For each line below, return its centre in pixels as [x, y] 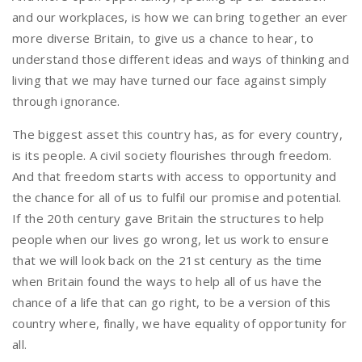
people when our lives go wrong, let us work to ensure [170, 239]
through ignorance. [66, 101]
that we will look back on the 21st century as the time [167, 260]
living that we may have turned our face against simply [170, 80]
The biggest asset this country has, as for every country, [178, 134]
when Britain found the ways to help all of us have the [167, 281]
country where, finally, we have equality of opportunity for [180, 323]
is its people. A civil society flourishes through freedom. [172, 155]
